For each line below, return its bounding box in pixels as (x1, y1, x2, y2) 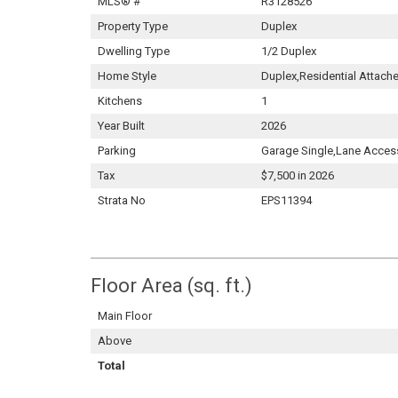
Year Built (98, 119, 145, 132)
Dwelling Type (98, 44, 170, 58)
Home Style (98, 69, 156, 83)
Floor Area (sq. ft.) (91, 275, 252, 297)
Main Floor (98, 309, 152, 322)
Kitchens (98, 94, 142, 107)
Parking (98, 144, 136, 157)
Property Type (98, 20, 168, 33)
